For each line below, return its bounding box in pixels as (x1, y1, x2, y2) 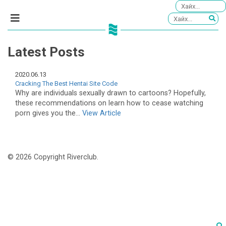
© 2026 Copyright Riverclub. (8, 153, 98, 162)
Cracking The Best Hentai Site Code (15, 79, 118, 87)
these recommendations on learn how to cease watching (15, 98, 203, 107)
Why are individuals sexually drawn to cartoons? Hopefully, (15, 88, 206, 97)
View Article (82, 108, 121, 118)
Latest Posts (8, 44, 85, 60)
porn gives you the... (15, 108, 82, 118)
